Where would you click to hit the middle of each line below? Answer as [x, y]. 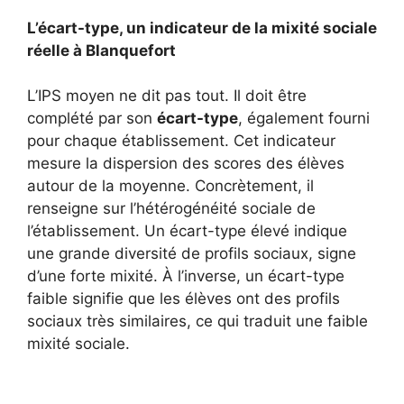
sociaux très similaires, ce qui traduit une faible [197, 321]
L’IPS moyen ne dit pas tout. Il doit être [167, 96]
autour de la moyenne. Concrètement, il [170, 186]
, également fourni [304, 118]
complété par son [92, 118]
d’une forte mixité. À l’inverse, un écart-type [186, 276]
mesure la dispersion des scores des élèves [186, 163]
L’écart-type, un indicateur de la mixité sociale [202, 28]
